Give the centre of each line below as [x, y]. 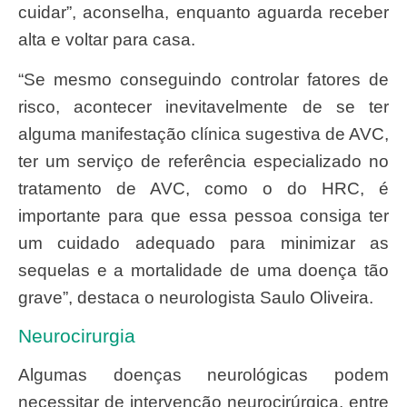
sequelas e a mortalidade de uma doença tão [203, 271]
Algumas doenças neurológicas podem [24, 375]
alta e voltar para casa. [107, 39]
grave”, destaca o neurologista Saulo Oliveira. [196, 298]
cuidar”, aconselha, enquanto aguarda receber [203, 12]
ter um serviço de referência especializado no [203, 162]
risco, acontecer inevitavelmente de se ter [203, 107]
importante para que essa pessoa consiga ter [203, 216]
